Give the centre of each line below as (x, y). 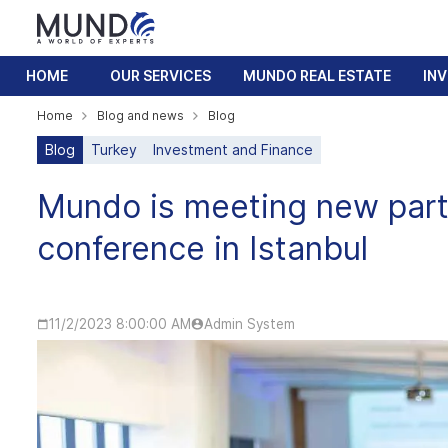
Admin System (249, 323)
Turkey (114, 149)
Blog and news (140, 115)
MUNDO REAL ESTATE (317, 75)
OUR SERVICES (160, 75)
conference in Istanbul (202, 248)
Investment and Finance (233, 149)
